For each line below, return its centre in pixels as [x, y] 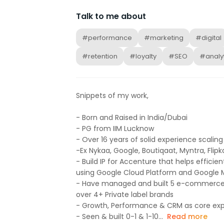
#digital [208, 38]
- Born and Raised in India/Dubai [132, 118]
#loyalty [143, 56]
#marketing [164, 38]
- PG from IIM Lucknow [115, 129]
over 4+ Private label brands [125, 195]
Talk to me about [111, 16]
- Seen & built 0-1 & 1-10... [119, 217]
